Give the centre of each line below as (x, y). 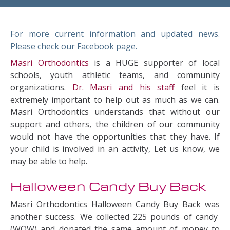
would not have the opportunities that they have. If (115, 137)
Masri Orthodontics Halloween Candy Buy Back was (115, 204)
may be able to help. (49, 161)
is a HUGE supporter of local (154, 63)
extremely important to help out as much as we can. (115, 100)
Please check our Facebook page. (74, 46)
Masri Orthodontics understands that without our (115, 112)
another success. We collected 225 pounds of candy (115, 217)
